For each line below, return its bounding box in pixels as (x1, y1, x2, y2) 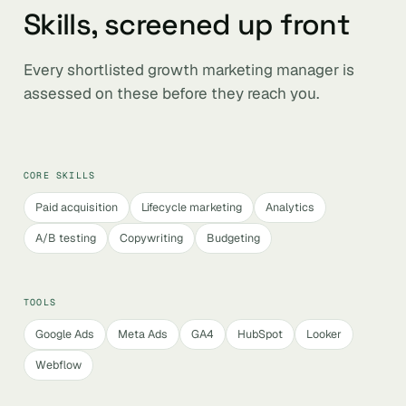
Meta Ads (118, 326, 168, 342)
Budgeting (207, 230, 260, 246)
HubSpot (237, 326, 283, 342)
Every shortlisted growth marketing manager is (24, 60, 354, 80)
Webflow (35, 357, 82, 372)
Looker (306, 326, 342, 342)
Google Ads (35, 326, 94, 342)
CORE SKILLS (24, 169, 96, 181)
